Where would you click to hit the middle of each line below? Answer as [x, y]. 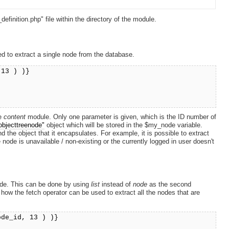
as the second [169, 184]
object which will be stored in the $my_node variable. [124, 125]
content [15, 117]
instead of [117, 184]
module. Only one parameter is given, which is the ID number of [121, 117]
